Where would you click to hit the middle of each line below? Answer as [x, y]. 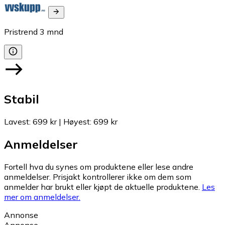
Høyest [77, 121]
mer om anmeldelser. [42, 197]
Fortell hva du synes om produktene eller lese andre [99, 166]
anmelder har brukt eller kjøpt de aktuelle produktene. [102, 187]
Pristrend [21, 32]
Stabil [22, 99]
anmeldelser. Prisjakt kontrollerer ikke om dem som [98, 177]
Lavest [17, 121]
